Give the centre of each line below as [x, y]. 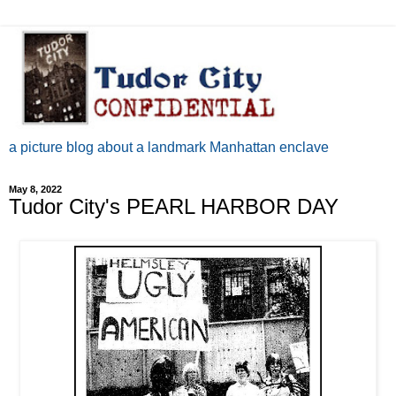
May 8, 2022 [35, 190]
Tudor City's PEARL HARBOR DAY [174, 207]
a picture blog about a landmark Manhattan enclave [169, 148]
